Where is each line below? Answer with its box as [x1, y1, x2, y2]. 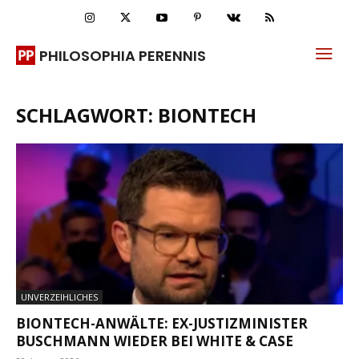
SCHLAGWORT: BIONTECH [16, 102, 256, 128]
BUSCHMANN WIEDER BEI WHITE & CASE [16, 332, 293, 351]
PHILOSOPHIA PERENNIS [39, 45, 206, 66]
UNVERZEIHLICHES [21, 291, 98, 304]
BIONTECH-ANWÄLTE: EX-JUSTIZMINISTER [16, 314, 308, 333]
